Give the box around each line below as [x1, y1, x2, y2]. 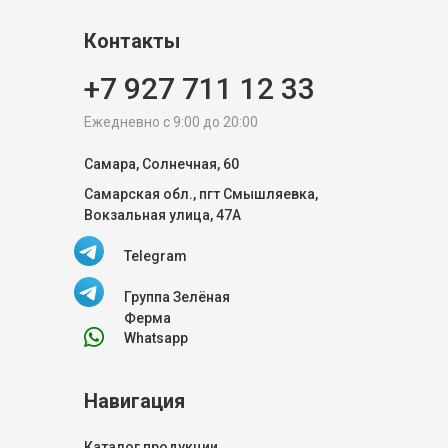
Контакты [84, 28, 180, 53]
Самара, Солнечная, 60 [84, 155, 239, 172]
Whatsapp [124, 329, 188, 346]
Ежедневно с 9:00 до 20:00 [84, 113, 258, 130]
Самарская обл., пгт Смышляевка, [84, 185, 318, 202]
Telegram [124, 247, 187, 264]
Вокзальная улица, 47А [84, 206, 241, 223]
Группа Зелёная [124, 288, 230, 305]
